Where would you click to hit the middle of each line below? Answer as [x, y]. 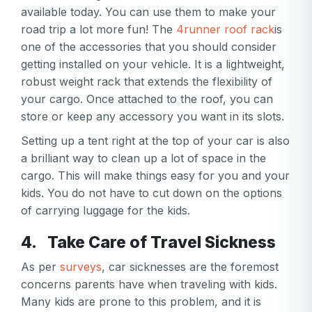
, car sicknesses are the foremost [190, 267]
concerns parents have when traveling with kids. [149, 284]
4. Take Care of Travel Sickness [156, 243]
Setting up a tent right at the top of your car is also [155, 141]
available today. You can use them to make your [148, 12]
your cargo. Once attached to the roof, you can [147, 99]
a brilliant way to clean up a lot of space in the [143, 158]
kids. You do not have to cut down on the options [151, 193]
